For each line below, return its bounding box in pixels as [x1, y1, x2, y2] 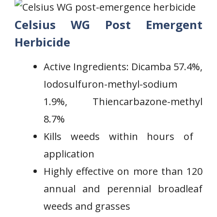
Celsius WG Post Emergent [15, 16, 202, 32]
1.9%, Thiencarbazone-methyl [44, 95, 202, 108]
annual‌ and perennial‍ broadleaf [44, 182, 202, 195]
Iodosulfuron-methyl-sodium [44, 77, 177, 91]
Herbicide [15, 34, 70, 50]
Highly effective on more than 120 [44, 165, 202, 178]
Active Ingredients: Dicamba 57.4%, [44, 60, 202, 73]
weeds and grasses [44, 200, 130, 213]
